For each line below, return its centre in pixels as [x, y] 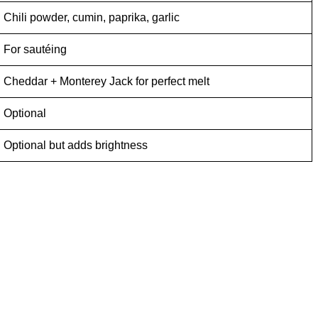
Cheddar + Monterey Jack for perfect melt [106, 82]
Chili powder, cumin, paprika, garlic [92, 18]
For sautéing [35, 50]
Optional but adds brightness [76, 146]
